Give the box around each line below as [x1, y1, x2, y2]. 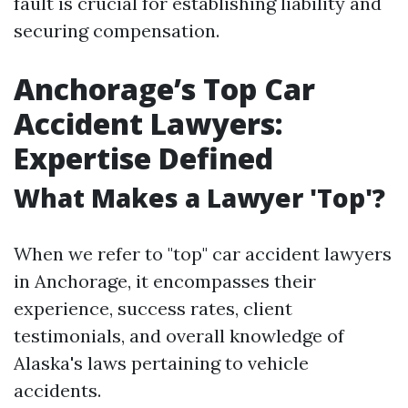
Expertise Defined [14, 138, 273, 178]
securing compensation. [14, 19, 219, 42]
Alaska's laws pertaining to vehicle [14, 352, 309, 374]
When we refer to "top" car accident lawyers [14, 242, 392, 265]
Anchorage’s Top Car [14, 69, 315, 108]
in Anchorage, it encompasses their [14, 270, 316, 292]
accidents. [14, 379, 101, 402]
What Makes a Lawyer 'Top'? [14, 180, 385, 215]
